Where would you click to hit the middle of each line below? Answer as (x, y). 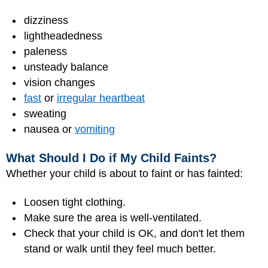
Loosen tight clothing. (75, 202)
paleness (45, 52)
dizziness (46, 21)
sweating (45, 114)
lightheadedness (63, 36)
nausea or (49, 130)
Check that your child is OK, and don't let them (134, 234)
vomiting (95, 130)
